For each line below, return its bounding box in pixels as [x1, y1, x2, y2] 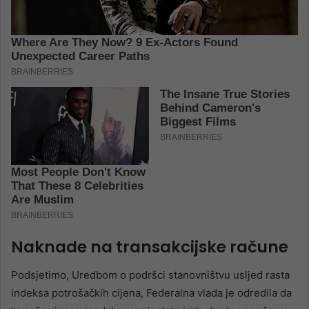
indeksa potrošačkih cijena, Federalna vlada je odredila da [11, 286, 292, 299]
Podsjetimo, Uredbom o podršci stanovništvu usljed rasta [11, 268, 290, 281]
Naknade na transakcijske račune [11, 236, 288, 259]
